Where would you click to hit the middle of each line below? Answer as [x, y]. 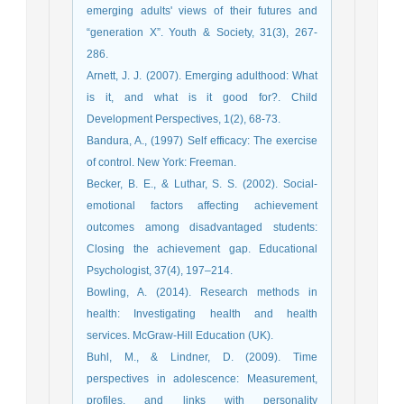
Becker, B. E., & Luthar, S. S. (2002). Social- [202, 184]
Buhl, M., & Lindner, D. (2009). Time [202, 358]
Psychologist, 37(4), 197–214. [160, 271]
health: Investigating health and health [202, 314]
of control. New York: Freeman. [161, 163]
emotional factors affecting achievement [202, 206]
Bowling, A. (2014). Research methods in [202, 293]
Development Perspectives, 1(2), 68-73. [184, 119]
